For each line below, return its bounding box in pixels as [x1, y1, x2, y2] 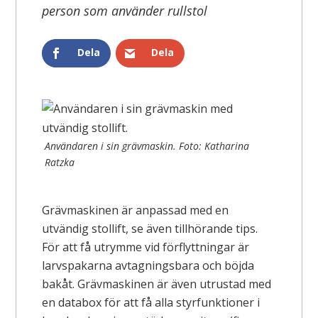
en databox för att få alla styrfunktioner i [42, 294, 261, 310]
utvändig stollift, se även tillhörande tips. [42, 220, 258, 236]
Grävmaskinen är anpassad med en [42, 202, 229, 218]
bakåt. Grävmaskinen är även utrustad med [42, 275, 272, 292]
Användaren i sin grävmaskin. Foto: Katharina [45, 138, 250, 153]
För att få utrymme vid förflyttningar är [42, 238, 250, 255]
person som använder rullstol [42, 2, 208, 19]
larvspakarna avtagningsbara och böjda [42, 257, 255, 273]
